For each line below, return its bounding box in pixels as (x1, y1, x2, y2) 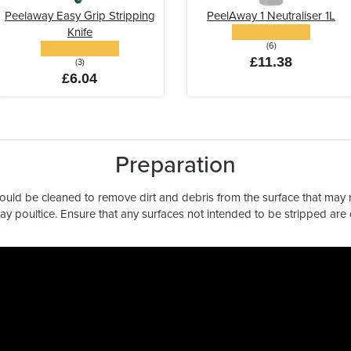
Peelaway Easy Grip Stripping (4, 8, 155, 23)
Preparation (115, 150, 236, 179)
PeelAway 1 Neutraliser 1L (207, 8, 336, 23)
